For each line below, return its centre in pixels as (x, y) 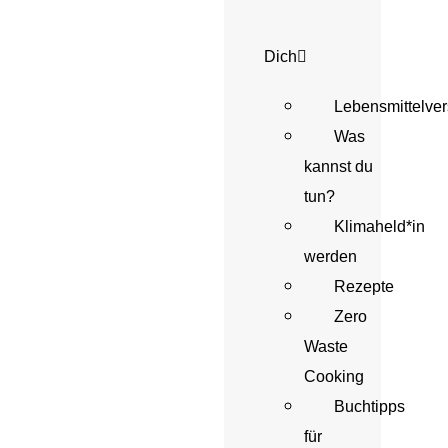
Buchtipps (369, 406)
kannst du (338, 166)
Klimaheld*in (379, 226)
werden (330, 256)
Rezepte (364, 286)
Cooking (334, 376)
